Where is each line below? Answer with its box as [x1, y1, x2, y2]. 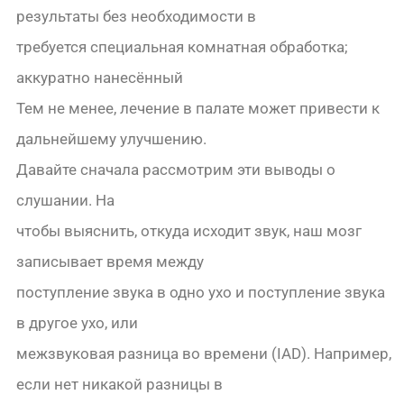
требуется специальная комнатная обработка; [16, 38, 349, 57]
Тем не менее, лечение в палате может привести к [16, 99, 381, 118]
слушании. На [16, 191, 115, 210]
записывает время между [16, 252, 205, 271]
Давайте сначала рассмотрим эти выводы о [16, 161, 336, 179]
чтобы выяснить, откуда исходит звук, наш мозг [16, 222, 363, 241]
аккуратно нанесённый [16, 69, 184, 87]
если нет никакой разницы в [16, 375, 224, 394]
